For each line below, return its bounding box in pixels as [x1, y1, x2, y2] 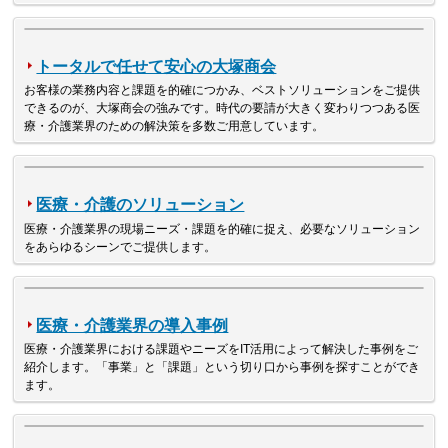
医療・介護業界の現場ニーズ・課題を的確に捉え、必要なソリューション [24, 221, 421, 236]
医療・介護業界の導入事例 [36, 316, 229, 334]
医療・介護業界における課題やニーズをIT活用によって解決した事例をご [24, 342, 419, 357]
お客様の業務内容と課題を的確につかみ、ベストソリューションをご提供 [24, 83, 421, 98]
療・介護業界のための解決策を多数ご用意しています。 [24, 119, 325, 134]
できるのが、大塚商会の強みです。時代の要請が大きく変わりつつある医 [24, 101, 421, 116]
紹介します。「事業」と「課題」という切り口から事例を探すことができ [24, 360, 421, 375]
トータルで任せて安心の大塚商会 [36, 57, 277, 75]
